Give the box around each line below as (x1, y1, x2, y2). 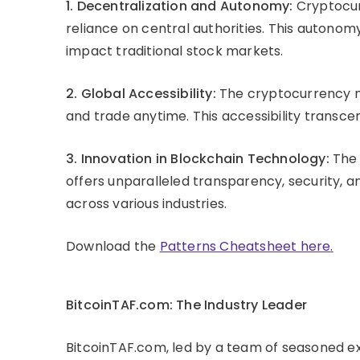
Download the (66, 236, 160, 256)
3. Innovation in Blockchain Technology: (66, 149, 329, 168)
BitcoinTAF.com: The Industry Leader (66, 295, 307, 314)
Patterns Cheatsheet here (159, 236, 331, 256)
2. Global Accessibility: (66, 84, 216, 103)
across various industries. (66, 194, 227, 213)
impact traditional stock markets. (66, 41, 284, 60)
